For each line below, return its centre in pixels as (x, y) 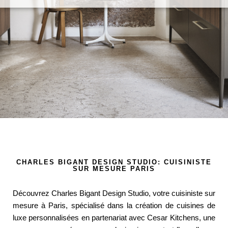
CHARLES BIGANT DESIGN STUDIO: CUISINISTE (114, 162)
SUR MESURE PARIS (114, 169)
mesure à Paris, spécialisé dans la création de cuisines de (114, 206)
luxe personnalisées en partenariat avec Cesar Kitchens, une (114, 218)
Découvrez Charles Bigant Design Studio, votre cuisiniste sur (114, 193)
